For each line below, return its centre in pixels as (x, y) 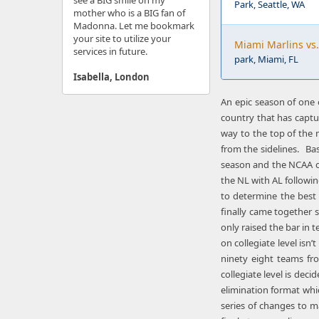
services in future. (110, 51)
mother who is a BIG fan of (129, 13)
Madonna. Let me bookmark (134, 26)
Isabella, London (111, 77)
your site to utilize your (122, 38)
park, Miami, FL (266, 59)
